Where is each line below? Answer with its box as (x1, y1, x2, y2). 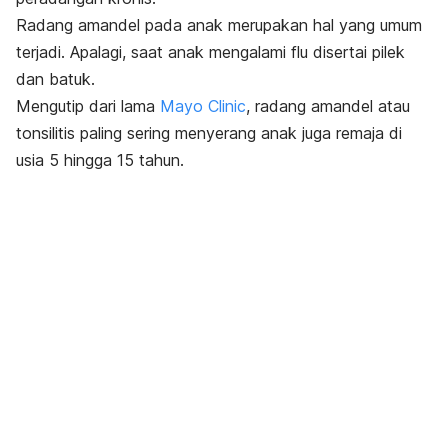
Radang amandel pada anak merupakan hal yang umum (16, 14, 422, 35)
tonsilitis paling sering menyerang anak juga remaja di (16, 122, 402, 143)
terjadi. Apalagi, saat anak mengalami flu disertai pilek (16, 41, 405, 62)
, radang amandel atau (246, 95, 410, 116)
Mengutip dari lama (16, 95, 160, 116)
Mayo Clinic (160, 95, 246, 116)
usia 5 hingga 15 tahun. (16, 149, 184, 170)
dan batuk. (16, 68, 95, 89)
